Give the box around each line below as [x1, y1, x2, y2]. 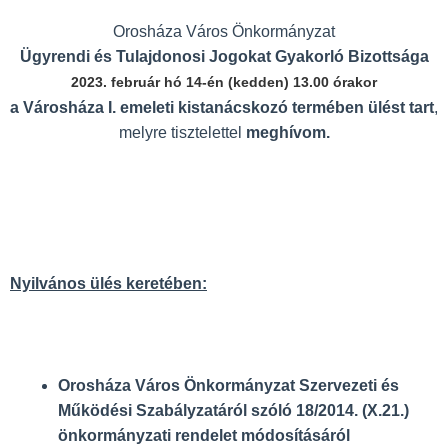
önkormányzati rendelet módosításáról [58, 426, 350, 444]
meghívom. [245, 123, 330, 141]
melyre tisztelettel [118, 123, 246, 141]
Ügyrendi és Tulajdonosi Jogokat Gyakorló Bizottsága [19, 47, 429, 65]
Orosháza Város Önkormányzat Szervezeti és [58, 376, 399, 394]
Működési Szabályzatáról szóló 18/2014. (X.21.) [58, 401, 409, 419]
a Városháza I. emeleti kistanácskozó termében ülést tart [10, 98, 434, 116]
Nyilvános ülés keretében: [10, 275, 207, 293]
